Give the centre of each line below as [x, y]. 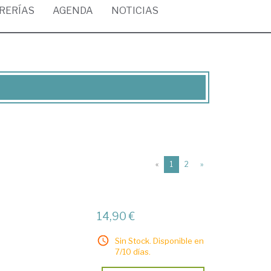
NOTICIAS [135, 11]
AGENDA [73, 11]
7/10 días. [133, 252]
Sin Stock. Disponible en [160, 241]
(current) [188, 164]
